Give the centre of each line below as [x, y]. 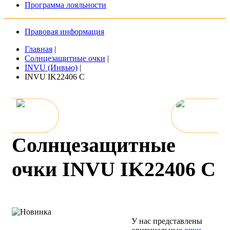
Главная [39, 49]
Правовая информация [64, 32]
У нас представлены [167, 221]
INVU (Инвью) [51, 68]
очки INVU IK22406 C [114, 169]
